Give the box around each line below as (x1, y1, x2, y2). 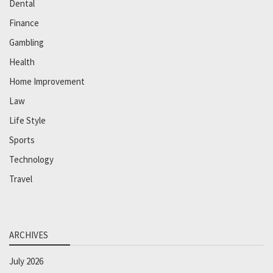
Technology (9, 153, 54, 165)
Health (9, 55, 35, 68)
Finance (9, 16, 39, 29)
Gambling (9, 36, 44, 48)
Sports (9, 133, 35, 146)
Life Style (9, 114, 46, 126)
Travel (9, 172, 32, 185)
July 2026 (9, 255, 43, 267)
